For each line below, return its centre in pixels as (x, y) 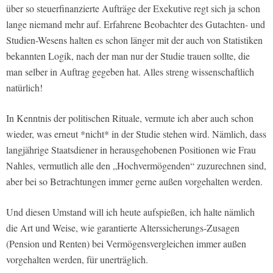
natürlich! (24, 88)
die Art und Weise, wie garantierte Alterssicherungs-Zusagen (123, 228)
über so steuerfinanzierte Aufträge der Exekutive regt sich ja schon (133, 9)
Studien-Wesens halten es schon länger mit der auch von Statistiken (134, 40)
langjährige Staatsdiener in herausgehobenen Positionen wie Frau (131, 150)
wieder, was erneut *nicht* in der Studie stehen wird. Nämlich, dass (136, 134)
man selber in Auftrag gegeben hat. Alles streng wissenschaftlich (130, 72)
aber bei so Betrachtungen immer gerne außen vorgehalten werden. (134, 182)
